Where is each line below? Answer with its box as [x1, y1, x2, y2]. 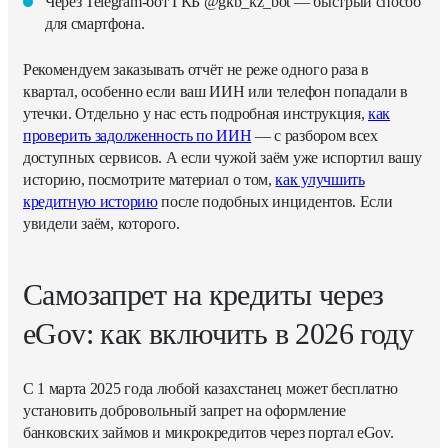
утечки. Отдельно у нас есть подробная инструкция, [23, 105, 368, 123]
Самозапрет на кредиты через [23, 278, 384, 312]
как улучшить [275, 171, 365, 189]
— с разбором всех [251, 127, 378, 145]
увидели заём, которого [23, 215, 176, 233]
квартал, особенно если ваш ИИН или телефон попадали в [23, 83, 409, 101]
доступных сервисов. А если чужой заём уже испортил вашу [23, 149, 422, 167]
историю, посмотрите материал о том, [23, 171, 276, 189]
